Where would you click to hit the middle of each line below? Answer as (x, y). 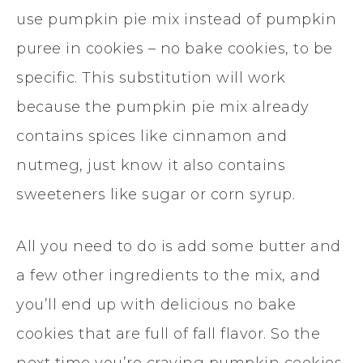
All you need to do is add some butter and (179, 246)
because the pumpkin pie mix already (163, 107)
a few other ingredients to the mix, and (169, 275)
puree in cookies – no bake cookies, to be (175, 48)
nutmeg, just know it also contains (151, 165)
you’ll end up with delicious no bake (156, 304)
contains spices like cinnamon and (152, 136)
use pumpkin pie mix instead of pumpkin (176, 19)
